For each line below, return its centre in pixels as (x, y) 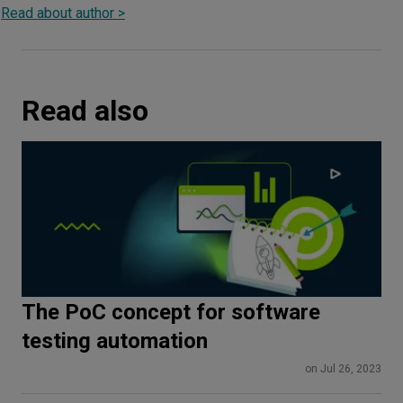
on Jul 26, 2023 (343, 369)
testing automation (115, 341)
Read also (85, 111)
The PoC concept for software (171, 313)
